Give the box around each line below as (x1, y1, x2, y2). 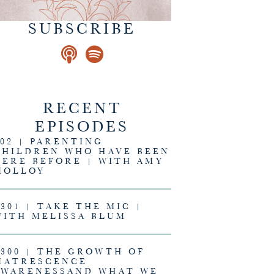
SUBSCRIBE (28, 21, 136, 37)
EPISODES (35, 119, 130, 135)
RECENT (42, 101, 122, 117)
